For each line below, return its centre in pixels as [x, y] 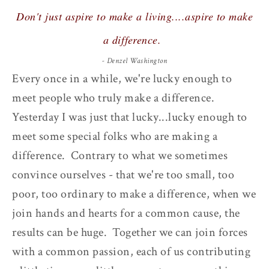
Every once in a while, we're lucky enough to [122, 78]
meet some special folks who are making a [115, 136]
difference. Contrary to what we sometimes [120, 155]
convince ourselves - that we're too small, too [123, 174]
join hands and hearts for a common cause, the [126, 213]
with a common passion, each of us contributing [131, 251]
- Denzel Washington [134, 61]
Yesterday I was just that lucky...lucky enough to [130, 117]
